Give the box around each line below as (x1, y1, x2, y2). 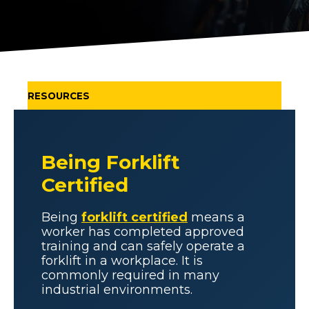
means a (188, 209, 245, 225)
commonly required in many (41, 267, 219, 283)
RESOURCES (28, 90, 90, 101)
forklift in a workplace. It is (41, 252, 203, 268)
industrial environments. (41, 281, 192, 297)
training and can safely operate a (41, 238, 245, 254)
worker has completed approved (41, 223, 244, 239)
